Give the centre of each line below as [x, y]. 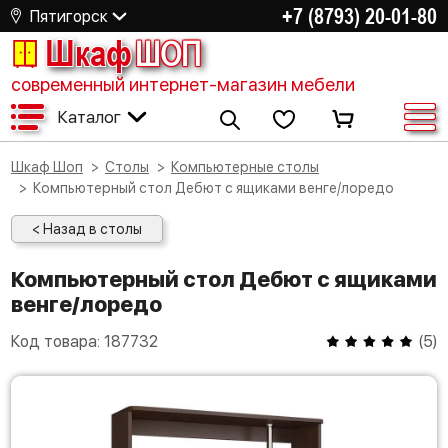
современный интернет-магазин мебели [183, 84]
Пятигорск [69, 16]
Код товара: [57, 341]
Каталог [89, 116]
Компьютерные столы [249, 167]
